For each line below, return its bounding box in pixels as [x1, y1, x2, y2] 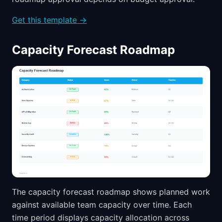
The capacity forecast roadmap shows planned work [12, 187, 210, 197]
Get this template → [12, 15, 87, 25]
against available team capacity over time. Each [12, 200, 192, 210]
